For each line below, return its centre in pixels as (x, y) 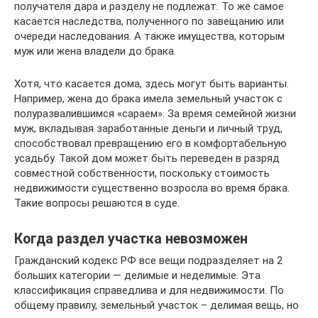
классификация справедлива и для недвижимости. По (149, 290)
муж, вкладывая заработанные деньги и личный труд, (148, 128)
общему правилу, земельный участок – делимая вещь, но (157, 305)
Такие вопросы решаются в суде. (97, 203)
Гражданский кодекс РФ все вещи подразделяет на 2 (148, 261)
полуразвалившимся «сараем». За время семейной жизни (155, 114)
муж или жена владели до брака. (95, 51)
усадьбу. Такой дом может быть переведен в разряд (147, 158)
